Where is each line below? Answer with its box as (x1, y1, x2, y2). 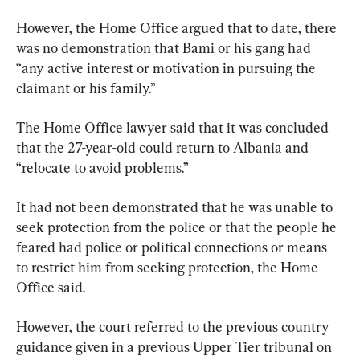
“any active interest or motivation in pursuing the (16, 59, 319, 76)
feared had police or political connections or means (16, 238, 330, 256)
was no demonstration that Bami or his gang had (16, 39, 314, 56)
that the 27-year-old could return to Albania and (16, 138, 312, 156)
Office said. (16, 278, 85, 296)
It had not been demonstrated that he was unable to (16, 198, 336, 215)
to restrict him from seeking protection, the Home (16, 258, 321, 276)
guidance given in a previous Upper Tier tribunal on (16, 337, 335, 355)
